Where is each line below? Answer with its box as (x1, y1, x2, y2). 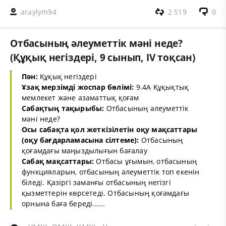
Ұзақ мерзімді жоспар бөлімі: (22, 82, 134, 92)
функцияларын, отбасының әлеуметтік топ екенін (22, 167, 200, 177)
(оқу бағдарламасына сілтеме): (22, 135, 139, 145)
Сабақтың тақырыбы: (22, 103, 104, 114)
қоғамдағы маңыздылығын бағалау (22, 146, 147, 156)
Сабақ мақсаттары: (22, 156, 94, 166)
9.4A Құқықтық (134, 82, 189, 92)
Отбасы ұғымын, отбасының (94, 156, 197, 166)
